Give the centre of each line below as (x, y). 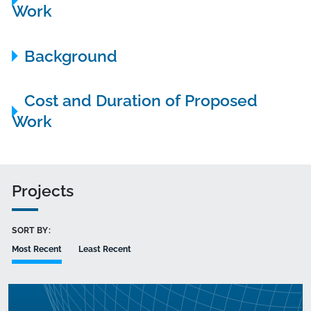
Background (70, 56)
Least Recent (104, 250)
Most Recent (37, 250)
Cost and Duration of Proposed (141, 101)
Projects (43, 190)
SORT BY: (32, 230)
